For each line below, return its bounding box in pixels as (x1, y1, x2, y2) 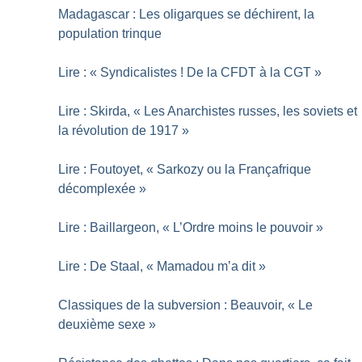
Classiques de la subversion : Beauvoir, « (58, 297, 296, 312)
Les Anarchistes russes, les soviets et (144, 103, 358, 118)
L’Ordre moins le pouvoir (173, 220, 314, 234)
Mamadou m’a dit (157, 259, 256, 273)
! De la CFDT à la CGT (180, 65, 312, 79)
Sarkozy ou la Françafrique (157, 162, 312, 176)
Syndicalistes (100, 65, 178, 79)
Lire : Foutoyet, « (58, 162, 154, 176)
